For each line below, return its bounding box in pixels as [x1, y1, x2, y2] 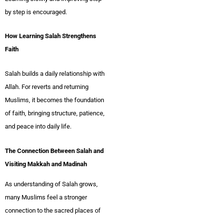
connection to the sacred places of [5, 206, 101, 214]
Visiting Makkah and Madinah [5, 160, 87, 168]
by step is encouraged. [5, 8, 67, 16]
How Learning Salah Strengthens [5, 32, 96, 40]
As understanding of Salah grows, [5, 180, 98, 188]
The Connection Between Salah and [5, 147, 104, 154]
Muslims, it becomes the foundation [5, 96, 104, 104]
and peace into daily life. [5, 123, 71, 131]
